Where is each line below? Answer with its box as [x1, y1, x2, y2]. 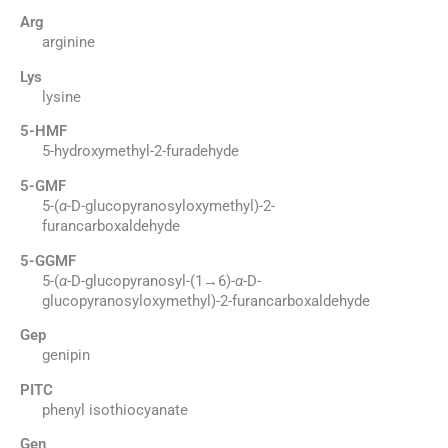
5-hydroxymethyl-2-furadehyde [41, 142, 239, 161]
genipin [41, 346, 90, 365]
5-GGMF [20, 251, 76, 270]
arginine [41, 33, 95, 52]
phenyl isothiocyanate [41, 400, 188, 419]
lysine [41, 87, 81, 106]
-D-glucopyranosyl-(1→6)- [66, 271, 235, 290]
